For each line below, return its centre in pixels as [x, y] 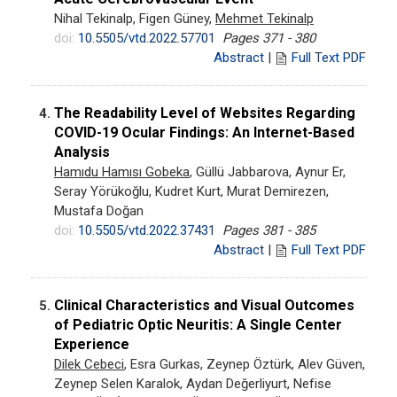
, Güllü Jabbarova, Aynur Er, [268, 171]
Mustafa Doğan [99, 210]
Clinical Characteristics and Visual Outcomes [204, 305]
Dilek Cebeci [89, 364]
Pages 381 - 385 [269, 230]
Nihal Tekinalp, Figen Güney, [135, 18]
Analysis [82, 152]
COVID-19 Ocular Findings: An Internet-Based [204, 132]
